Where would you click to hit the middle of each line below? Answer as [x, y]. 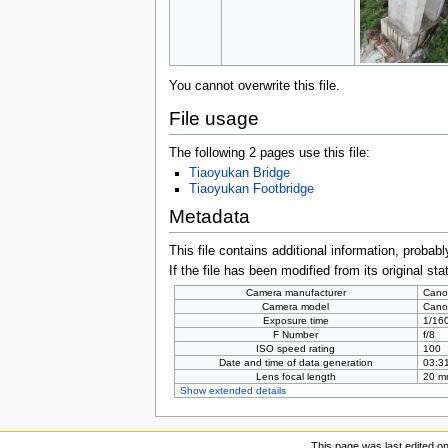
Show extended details [232, 390]
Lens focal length [295, 376]
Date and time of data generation [295, 362]
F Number [296, 334]
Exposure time [295, 320]
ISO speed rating [296, 348]
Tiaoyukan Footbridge [251, 188]
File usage [213, 119]
